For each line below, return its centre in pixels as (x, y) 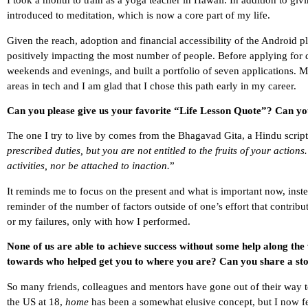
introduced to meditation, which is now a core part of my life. (139, 15)
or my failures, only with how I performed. (99, 221)
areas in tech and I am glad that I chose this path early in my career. (152, 86)
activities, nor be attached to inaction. (88, 166)
